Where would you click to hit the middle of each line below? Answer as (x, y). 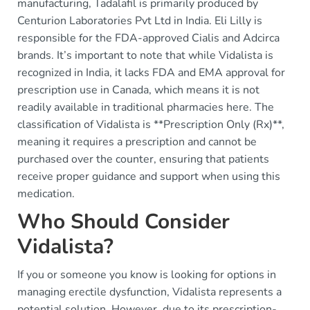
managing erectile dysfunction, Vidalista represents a (149, 292)
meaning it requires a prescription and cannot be (137, 142)
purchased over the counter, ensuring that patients (143, 159)
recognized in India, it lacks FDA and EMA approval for (151, 72)
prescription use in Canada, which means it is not (138, 90)
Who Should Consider (124, 221)
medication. (46, 193)
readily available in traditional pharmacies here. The (146, 107)
